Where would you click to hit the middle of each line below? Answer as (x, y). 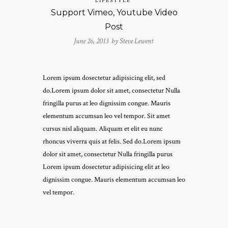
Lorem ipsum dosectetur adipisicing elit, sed (104, 78)
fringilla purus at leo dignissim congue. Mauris (107, 103)
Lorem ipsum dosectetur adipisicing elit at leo (106, 167)
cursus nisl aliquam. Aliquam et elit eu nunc (103, 129)
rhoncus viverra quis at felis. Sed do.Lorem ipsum (112, 141)
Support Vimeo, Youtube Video (114, 12)
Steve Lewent (136, 41)
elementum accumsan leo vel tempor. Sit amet (106, 116)
